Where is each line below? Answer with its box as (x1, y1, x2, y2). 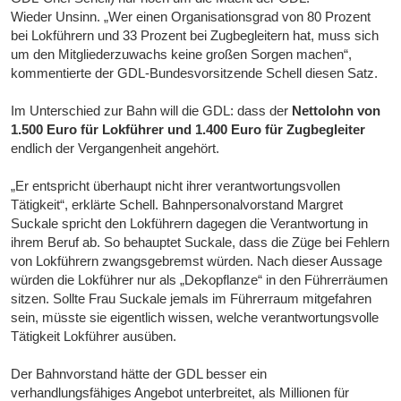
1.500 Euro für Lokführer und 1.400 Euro (11, 122, 266, 138)
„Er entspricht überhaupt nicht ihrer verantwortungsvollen (11, 178, 341, 194)
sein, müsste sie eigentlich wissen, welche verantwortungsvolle (11, 310, 380, 326)
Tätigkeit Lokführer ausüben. (11, 328, 177, 345)
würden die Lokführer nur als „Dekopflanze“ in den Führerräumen (11, 272, 388, 288)
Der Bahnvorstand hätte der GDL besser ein (11, 366, 268, 382)
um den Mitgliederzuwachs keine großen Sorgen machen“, (11, 47, 353, 63)
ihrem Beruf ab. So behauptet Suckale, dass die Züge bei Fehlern (11, 235, 390, 251)
